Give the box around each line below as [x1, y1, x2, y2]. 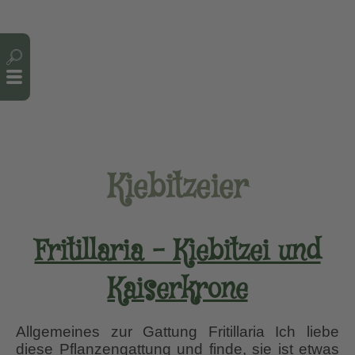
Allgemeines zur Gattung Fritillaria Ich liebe [16, 323, 339, 341]
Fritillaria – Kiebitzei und [34, 233, 321, 272]
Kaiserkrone [107, 271, 248, 310]
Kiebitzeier [107, 166, 248, 211]
